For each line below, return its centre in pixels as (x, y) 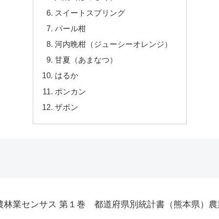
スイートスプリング (90, 12)
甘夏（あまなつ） (86, 60)
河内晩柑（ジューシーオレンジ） (113, 44)
